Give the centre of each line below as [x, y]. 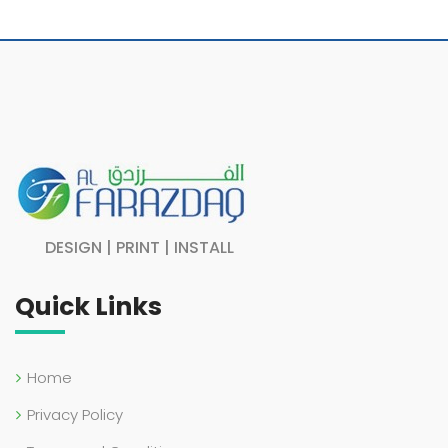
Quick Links [88, 307]
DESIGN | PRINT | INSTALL [139, 248]
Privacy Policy [75, 415]
